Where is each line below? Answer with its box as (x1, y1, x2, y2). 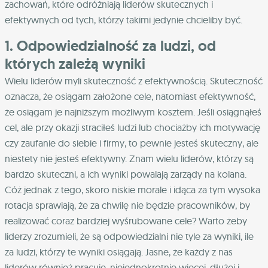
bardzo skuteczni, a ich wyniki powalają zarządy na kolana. (5, 167, 246, 180)
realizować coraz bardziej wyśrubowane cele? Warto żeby (5, 214, 247, 227)
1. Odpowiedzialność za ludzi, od (5, 35, 216, 56)
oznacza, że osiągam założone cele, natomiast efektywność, (5, 90, 255, 102)
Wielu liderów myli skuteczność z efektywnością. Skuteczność (5, 74, 263, 87)
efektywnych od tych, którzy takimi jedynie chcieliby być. (5, 13, 242, 26)
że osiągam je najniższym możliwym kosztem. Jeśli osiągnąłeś (5, 105, 261, 118)
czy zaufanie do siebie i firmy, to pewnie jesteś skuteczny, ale (5, 136, 258, 149)
